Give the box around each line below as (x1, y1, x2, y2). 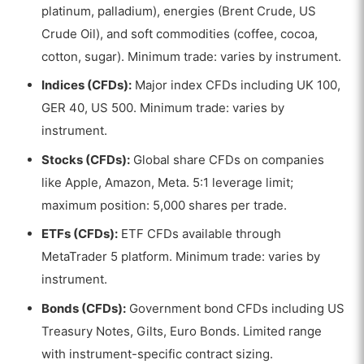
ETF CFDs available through (118, 226, 282, 242)
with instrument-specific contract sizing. (41, 345, 274, 362)
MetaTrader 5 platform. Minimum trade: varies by (41, 249, 321, 265)
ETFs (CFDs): (41, 226, 119, 242)
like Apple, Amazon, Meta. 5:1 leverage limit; (41, 174, 294, 190)
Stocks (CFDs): (41, 151, 131, 167)
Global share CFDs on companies (130, 151, 325, 167)
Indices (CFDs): (41, 77, 132, 93)
